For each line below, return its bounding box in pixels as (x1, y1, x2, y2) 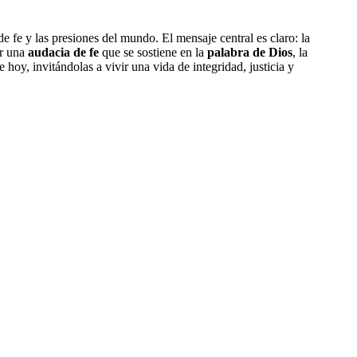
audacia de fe (28, 45, 99, 59)
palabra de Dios (207, 45, 292, 59)
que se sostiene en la (99, 45, 207, 59)
